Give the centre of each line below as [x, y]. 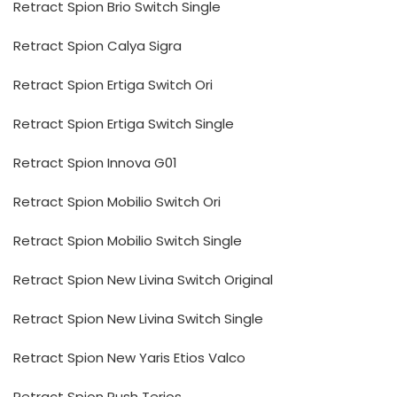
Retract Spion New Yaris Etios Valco [129, 358]
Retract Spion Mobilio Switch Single [128, 241]
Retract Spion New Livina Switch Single [138, 319]
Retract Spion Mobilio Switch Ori [117, 202]
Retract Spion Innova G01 [95, 163]
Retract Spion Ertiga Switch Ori [113, 85]
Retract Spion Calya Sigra [97, 46]
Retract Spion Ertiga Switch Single [124, 124]
